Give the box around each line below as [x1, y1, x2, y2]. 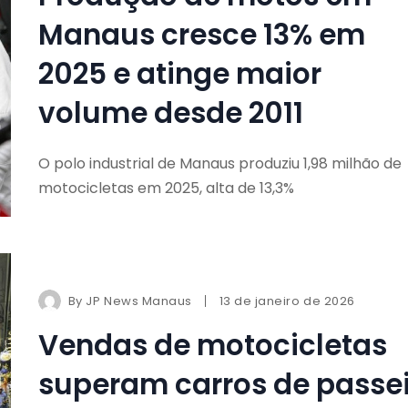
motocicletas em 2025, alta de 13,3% [37, 177, 294, 199]
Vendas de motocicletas [37, 324, 387, 365]
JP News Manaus [86, 291, 192, 310]
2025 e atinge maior [37, 53, 321, 94]
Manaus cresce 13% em [37, 14, 365, 55]
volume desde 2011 [37, 92, 303, 133]
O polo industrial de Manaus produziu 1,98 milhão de [37, 152, 402, 174]
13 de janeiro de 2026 [219, 291, 355, 310]
